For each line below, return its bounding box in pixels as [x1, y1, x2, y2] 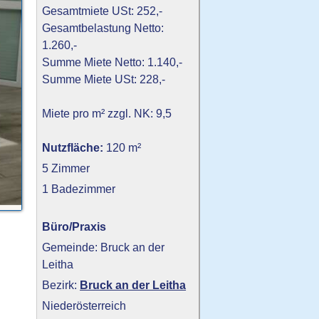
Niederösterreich [42, 299, 127, 313]
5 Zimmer [42, 162, 90, 175]
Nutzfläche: [42, 141, 104, 155]
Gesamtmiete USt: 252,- [42, 4, 163, 18]
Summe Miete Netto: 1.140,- [42, 56, 183, 69]
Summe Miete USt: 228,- [42, 73, 166, 86]
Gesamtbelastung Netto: [42, 21, 164, 35]
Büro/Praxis [42, 220, 107, 234]
